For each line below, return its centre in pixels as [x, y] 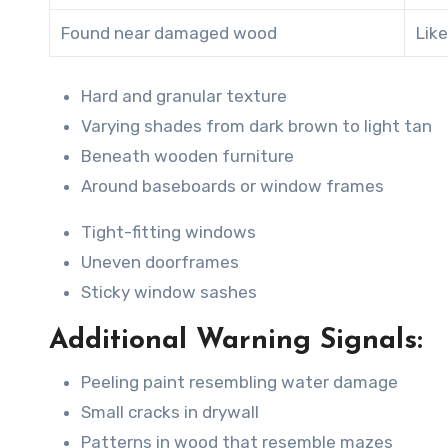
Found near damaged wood [169, 32]
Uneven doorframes [160, 261]
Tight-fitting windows [168, 231]
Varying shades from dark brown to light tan [256, 125]
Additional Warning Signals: [236, 340]
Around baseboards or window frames [232, 185]
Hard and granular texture [184, 95]
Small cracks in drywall [170, 411]
